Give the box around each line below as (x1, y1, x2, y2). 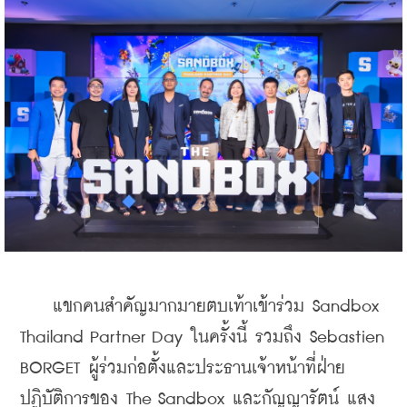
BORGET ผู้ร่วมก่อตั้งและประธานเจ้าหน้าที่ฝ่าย (20, 360, 345, 378)
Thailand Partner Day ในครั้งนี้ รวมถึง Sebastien (20, 329, 384, 347)
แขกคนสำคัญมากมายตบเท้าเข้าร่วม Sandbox (20, 298, 379, 316)
